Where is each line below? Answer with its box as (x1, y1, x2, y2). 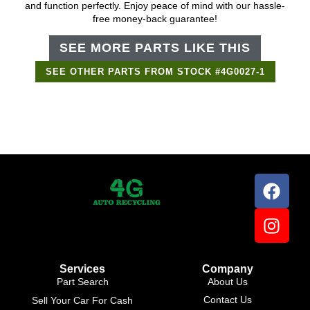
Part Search (56, 276, 109, 288)
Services (60, 263, 105, 275)
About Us (208, 276, 248, 288)
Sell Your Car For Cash (32, 295, 133, 307)
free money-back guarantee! (93, 13, 217, 25)
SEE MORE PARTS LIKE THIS (60, 41, 250, 55)
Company (202, 263, 253, 275)
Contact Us (203, 294, 252, 306)
